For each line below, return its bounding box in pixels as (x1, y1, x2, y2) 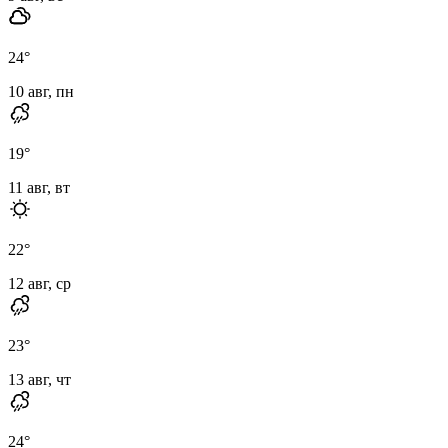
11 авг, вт (8, 178, 70, 196)
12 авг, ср (8, 274, 71, 292)
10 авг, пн (8, 82, 74, 100)
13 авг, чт (8, 370, 71, 388)
